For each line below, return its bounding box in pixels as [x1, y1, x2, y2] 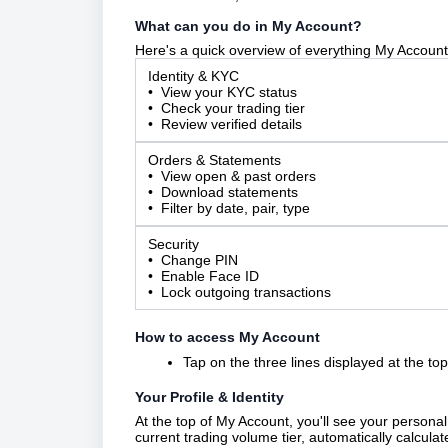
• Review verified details [148, 116, 302, 132]
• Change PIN [148, 252, 238, 268]
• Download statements [148, 184, 298, 200]
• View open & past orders [148, 168, 316, 184]
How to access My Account [135, 329, 320, 345]
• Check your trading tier [148, 100, 305, 116]
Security [148, 236, 199, 252]
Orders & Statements [148, 152, 281, 168]
